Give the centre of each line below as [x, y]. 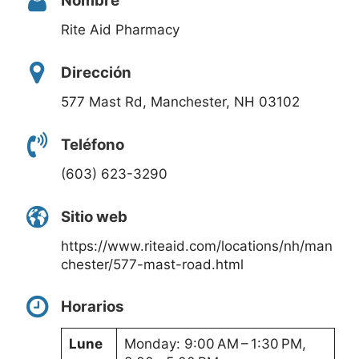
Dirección [96, 72]
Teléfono [93, 144]
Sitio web [94, 216]
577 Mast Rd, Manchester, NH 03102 [180, 102]
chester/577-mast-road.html [152, 264]
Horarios [93, 307]
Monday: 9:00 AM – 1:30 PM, [215, 343]
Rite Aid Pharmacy [120, 30]
